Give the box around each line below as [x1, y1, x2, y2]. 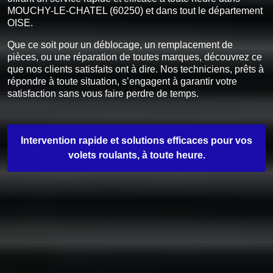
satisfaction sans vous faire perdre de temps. [7, 88, 199, 99]
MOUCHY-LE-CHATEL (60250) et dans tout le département [7, 5, 263, 16]
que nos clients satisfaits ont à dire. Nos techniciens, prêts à [7, 63, 264, 74]
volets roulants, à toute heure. [68, 149, 205, 160]
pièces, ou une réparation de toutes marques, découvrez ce [7, 51, 262, 62]
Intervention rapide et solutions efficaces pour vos [21, 135, 252, 146]
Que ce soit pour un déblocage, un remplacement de [7, 39, 233, 50]
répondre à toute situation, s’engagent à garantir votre [7, 76, 237, 87]
